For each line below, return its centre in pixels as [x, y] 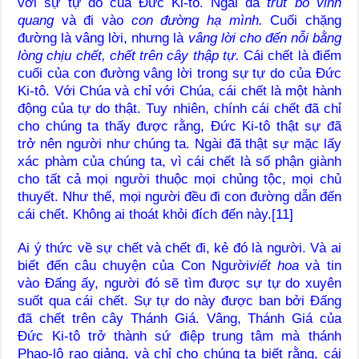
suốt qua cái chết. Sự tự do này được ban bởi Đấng [179, 301]
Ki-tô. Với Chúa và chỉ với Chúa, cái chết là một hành [179, 91]
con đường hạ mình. [197, 20]
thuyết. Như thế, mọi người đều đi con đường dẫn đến [179, 196]
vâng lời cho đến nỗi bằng [264, 38]
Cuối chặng [302, 20]
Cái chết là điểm [292, 55]
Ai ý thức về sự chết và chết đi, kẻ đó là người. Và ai [179, 248]
